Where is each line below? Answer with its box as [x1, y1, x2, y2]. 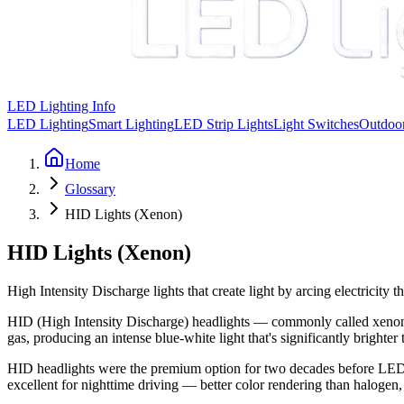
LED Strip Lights [174, 116, 273, 132]
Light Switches [273, 116, 359, 132]
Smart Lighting [88, 116, 174, 132]
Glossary [65, 181, 115, 197]
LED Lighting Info [7, 98, 115, 114]
